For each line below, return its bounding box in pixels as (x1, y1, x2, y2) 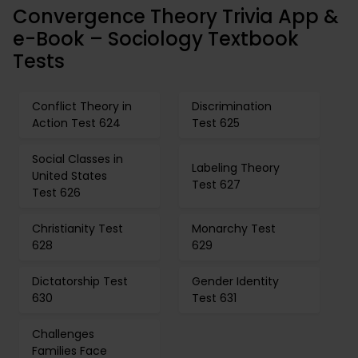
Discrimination (192, 98, 272, 114)
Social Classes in (32, 151, 123, 167)
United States (32, 168, 107, 184)
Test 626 (32, 185, 81, 201)
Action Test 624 (32, 115, 121, 131)
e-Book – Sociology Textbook (13, 26, 299, 52)
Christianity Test (32, 221, 123, 237)
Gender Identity (192, 273, 279, 289)
